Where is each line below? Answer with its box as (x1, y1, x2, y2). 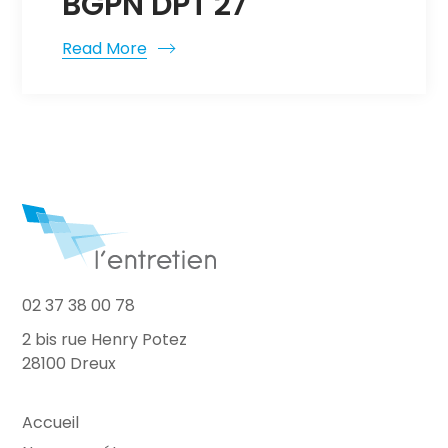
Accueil (22, 411, 80, 434)
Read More (62, 37, 148, 60)
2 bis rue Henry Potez (22, 328, 188, 351)
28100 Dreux (22, 352, 117, 375)
